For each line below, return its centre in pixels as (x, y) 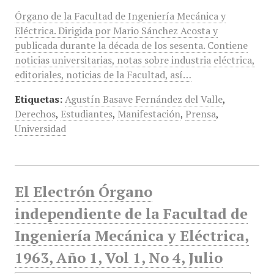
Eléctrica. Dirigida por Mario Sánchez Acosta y (116, 31)
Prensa (200, 114)
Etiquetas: (38, 99)
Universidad (40, 128)
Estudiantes (86, 114)
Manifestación (149, 114)
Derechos (35, 114)
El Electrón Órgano (83, 191)
